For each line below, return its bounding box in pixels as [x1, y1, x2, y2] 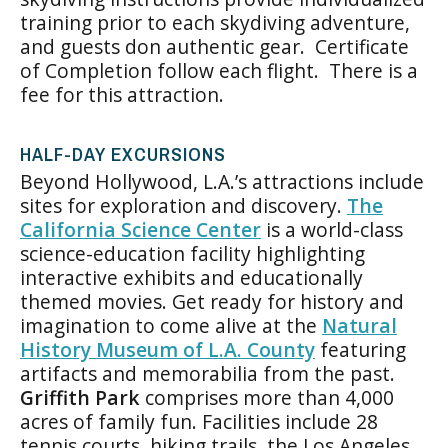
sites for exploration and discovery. [20, 191, 347, 219]
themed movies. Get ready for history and [20, 287, 404, 315]
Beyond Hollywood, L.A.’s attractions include [20, 167, 424, 195]
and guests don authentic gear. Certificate [20, 32, 409, 60]
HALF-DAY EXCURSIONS [20, 140, 226, 167]
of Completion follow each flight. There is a [20, 56, 418, 84]
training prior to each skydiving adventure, [20, 8, 410, 36]
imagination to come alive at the [20, 311, 322, 339]
